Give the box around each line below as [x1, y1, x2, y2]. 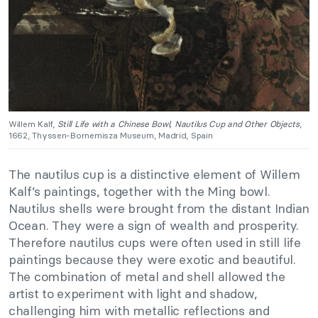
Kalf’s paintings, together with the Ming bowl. [9, 183, 270, 200]
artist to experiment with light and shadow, [9, 285, 258, 302]
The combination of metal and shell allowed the [9, 268, 285, 285]
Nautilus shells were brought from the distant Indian [9, 200, 309, 217]
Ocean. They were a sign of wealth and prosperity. [9, 217, 299, 234]
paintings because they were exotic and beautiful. [9, 251, 296, 268]
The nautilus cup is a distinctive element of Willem [9, 166, 300, 183]
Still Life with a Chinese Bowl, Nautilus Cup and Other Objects [57, 119, 300, 130]
